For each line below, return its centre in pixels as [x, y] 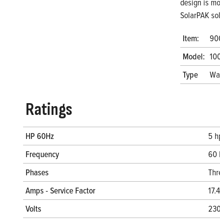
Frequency [42, 154]
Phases [37, 172]
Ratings [49, 110]
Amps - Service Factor [60, 191]
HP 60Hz [40, 136]
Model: [194, 56]
